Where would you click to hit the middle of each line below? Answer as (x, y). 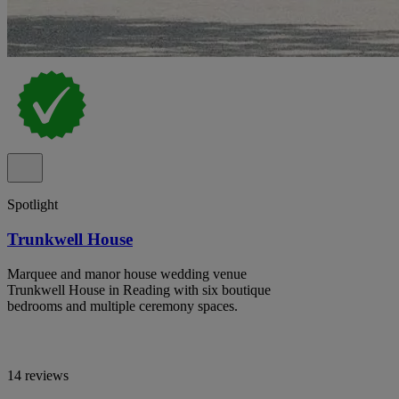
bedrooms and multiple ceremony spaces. (122, 305)
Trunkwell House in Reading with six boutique (139, 289)
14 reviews (38, 375)
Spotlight (33, 205)
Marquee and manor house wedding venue (127, 273)
